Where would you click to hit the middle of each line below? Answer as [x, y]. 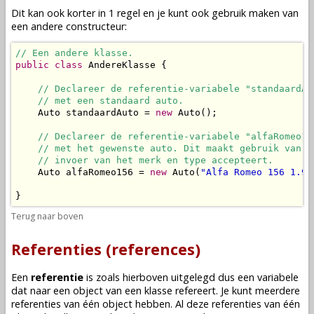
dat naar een [42, 291]
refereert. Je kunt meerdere [236, 291]
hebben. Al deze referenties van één [216, 304]
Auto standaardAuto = [86, 112]
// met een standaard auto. [111, 100]
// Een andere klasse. [74, 53]
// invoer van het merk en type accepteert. [156, 160]
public [32, 64]
